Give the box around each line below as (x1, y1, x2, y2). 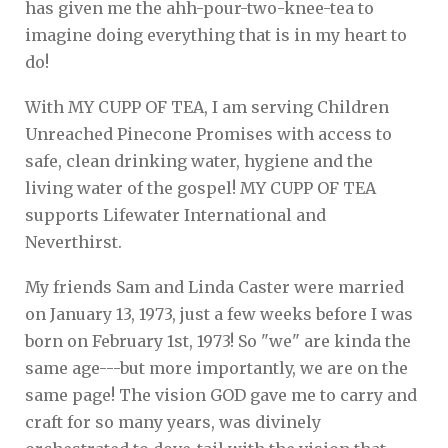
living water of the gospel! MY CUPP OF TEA (25, 177, 376, 198)
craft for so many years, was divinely (25, 411, 321, 432)
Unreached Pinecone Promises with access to (25, 123, 392, 144)
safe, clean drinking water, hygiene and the (25, 150, 373, 171)
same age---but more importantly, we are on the (25, 357, 408, 378)
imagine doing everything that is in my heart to (25, 24, 407, 45)
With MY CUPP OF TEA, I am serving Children (25, 96, 389, 117)
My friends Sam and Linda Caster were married (25, 276, 404, 297)
